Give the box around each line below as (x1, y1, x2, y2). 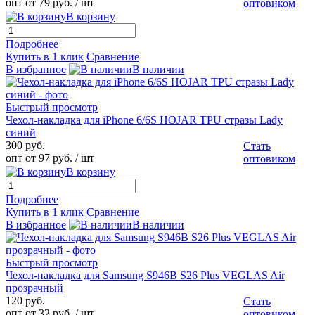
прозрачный (6, 282, 63, 295)
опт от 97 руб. (6, 152, 72, 165)
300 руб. (6, 139, 45, 152)
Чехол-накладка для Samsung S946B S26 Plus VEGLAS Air (6, 269, 285, 282)
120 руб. (6, 295, 45, 307)
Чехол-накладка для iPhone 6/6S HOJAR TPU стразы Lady (6, 114, 283, 127)
